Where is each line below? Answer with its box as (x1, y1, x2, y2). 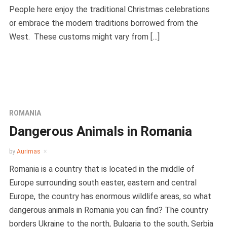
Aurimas (16, 147, 41, 155)
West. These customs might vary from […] (9, 31, 160, 42)
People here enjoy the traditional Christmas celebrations (9, 4, 210, 14)
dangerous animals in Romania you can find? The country (9, 205, 208, 215)
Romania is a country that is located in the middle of (9, 164, 195, 174)
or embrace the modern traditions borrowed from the (9, 18, 198, 28)
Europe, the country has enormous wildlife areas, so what (9, 191, 211, 201)
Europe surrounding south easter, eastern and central (9, 177, 197, 187)
